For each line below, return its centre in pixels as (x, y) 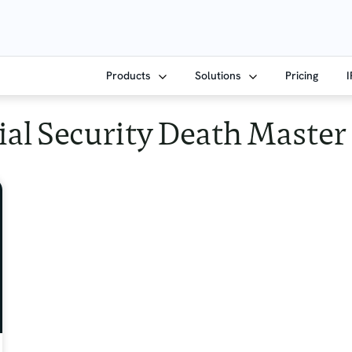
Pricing (302, 75)
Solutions (220, 75)
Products (130, 75)
